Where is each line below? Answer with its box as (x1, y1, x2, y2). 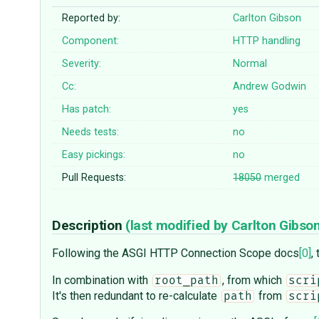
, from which (221, 273, 285, 288)
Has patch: (62, 103, 112, 116)
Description (52, 217, 125, 234)
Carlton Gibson (233, 12, 302, 25)
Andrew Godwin (233, 80, 307, 93)
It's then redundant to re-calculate (52, 289, 220, 303)
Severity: (62, 58, 102, 70)
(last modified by (125, 217, 231, 234)
